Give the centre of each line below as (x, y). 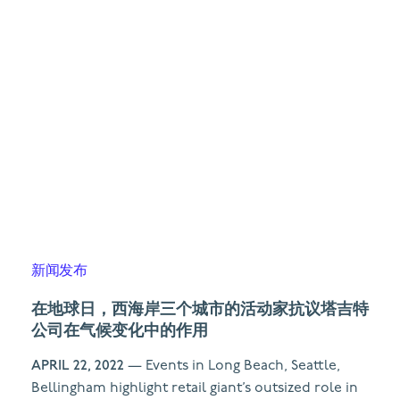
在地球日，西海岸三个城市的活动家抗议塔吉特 (200, 308)
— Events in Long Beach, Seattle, (232, 366)
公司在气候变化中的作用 (120, 329)
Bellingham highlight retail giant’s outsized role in (195, 388)
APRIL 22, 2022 (78, 365)
